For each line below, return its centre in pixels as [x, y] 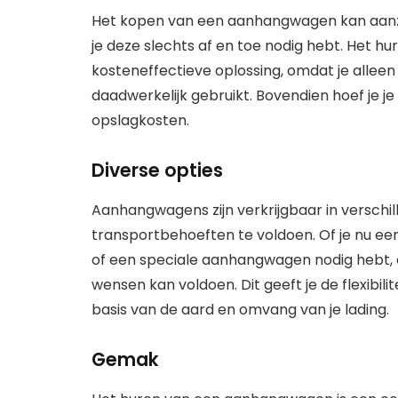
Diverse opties [157, 171]
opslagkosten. [140, 120]
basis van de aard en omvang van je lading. [240, 309]
